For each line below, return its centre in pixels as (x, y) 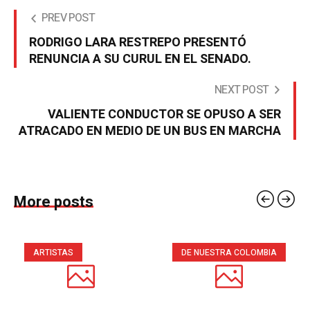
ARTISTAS (53, 253)
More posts (54, 202)
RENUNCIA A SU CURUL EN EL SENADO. (140, 60)
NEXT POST (241, 90)
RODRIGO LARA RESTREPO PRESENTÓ (138, 43)
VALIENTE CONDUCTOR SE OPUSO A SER (164, 115)
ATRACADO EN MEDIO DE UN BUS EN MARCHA (150, 131)
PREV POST (68, 18)
